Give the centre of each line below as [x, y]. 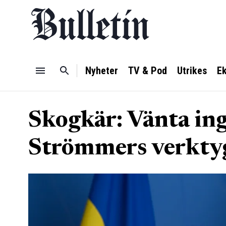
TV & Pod [148, 71]
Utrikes [192, 71]
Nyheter [102, 71]
